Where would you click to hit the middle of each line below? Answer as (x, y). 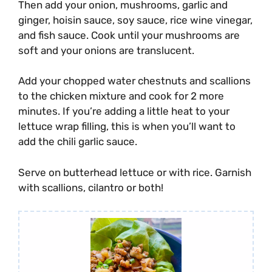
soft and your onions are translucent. (107, 50)
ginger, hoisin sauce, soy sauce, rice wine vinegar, (135, 20)
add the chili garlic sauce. (78, 142)
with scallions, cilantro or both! (92, 187)
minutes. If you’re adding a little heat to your (124, 111)
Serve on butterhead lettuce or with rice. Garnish (135, 172)
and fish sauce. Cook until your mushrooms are (129, 35)
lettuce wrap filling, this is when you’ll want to (127, 127)
